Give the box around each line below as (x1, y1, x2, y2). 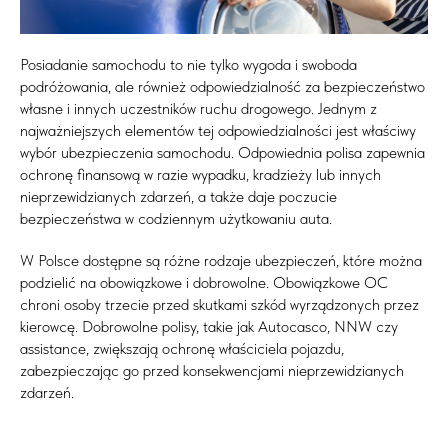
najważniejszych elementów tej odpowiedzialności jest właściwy (20, 120, 416, 140)
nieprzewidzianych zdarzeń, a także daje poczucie (20, 186, 337, 206)
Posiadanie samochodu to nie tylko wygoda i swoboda (20, 54, 357, 74)
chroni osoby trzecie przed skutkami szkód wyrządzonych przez (20, 294, 419, 314)
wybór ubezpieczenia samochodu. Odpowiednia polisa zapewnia (20, 142, 425, 162)
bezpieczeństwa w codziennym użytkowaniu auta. (20, 208, 332, 228)
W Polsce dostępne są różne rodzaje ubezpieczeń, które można (20, 250, 422, 270)
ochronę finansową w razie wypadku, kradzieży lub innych (20, 164, 381, 184)
